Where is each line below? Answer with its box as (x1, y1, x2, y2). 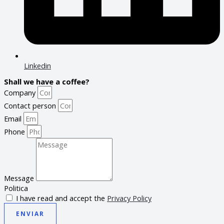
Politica (4, 183, 28, 193)
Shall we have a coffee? (4, 76, 89, 87)
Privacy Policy (107, 193, 151, 203)
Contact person (4, 100, 58, 111)
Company (4, 87, 37, 98)
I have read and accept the (16, 193, 107, 203)
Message (4, 173, 36, 183)
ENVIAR (16, 209, 44, 218)
